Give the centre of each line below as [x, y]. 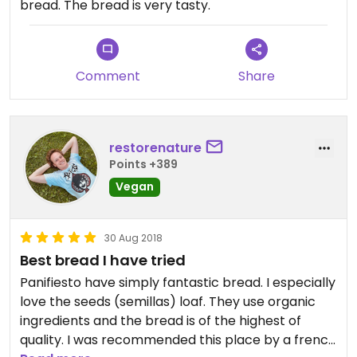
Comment [108, 76]
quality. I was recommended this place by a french [178, 340]
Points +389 [143, 164]
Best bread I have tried [103, 261]
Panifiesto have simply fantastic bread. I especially [178, 283]
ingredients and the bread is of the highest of [161, 321]
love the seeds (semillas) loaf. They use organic [168, 302]
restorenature [155, 147]
